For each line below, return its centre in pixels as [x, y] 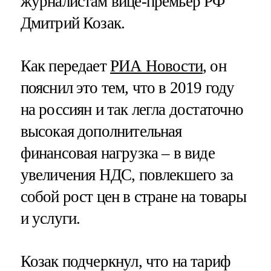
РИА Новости [157, 66]
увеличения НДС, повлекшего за [126, 175]
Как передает [65, 66]
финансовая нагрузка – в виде [117, 153]
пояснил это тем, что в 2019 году [127, 87]
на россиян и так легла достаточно [132, 109]
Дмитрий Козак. [73, 23]
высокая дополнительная [101, 131]
